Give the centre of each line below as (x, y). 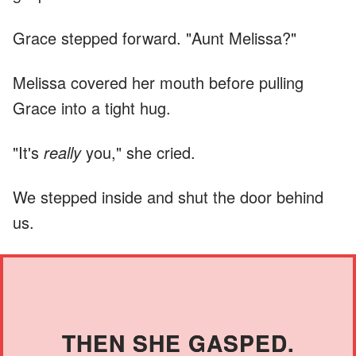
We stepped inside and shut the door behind (168, 196)
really (62, 152)
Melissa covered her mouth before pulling (158, 82)
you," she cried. (138, 152)
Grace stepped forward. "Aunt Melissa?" (155, 37)
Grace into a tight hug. (92, 107)
